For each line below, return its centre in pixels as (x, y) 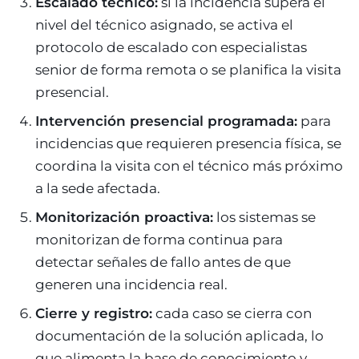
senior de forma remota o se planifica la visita (188, 69)
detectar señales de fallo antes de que (163, 262)
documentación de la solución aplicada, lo (179, 335)
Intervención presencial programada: (166, 121)
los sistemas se (264, 217)
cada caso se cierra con (232, 313)
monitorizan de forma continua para (159, 239)
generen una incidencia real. (131, 284)
